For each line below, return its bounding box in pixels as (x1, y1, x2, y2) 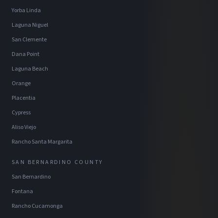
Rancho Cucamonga (12, 202, 63, 211)
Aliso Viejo (12, 123, 36, 132)
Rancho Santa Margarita (12, 138, 73, 146)
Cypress (12, 109, 31, 117)
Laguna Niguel (12, 21, 48, 30)
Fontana (12, 187, 33, 196)
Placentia (12, 94, 36, 103)
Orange (12, 79, 31, 88)
